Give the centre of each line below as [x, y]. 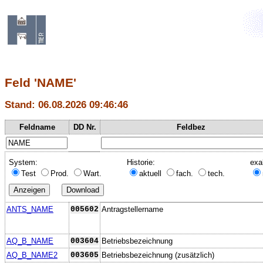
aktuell [151, 173]
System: [23, 162]
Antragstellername [132, 209]
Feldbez [191, 127]
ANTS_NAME [30, 209]
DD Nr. [85, 127]
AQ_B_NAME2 [32, 255]
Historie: [141, 162]
